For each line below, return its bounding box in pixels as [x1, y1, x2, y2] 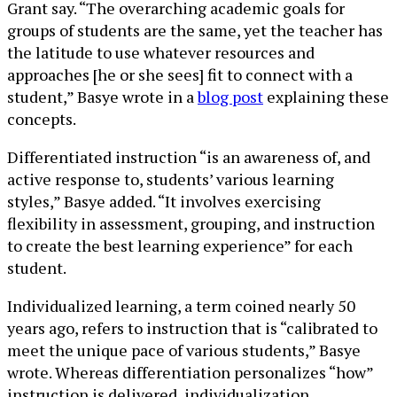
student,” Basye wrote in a [7, 86, 198, 107]
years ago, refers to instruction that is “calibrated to [7, 317, 378, 339]
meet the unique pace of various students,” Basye [7, 339, 361, 361]
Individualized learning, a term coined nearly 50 [7, 295, 355, 316]
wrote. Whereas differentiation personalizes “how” [7, 362, 373, 383]
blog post [198, 86, 263, 107]
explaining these [263, 86, 389, 107]
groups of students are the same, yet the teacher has [7, 19, 383, 41]
